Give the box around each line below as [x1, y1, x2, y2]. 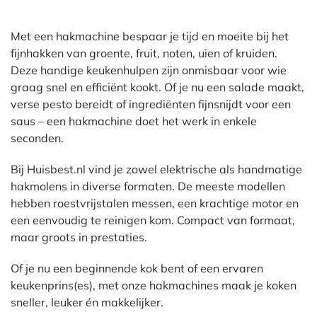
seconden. [11, 131, 64, 145]
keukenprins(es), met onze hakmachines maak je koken [11, 278, 296, 292]
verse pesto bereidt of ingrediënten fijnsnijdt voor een [11, 97, 291, 111]
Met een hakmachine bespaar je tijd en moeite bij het [11, 29, 289, 43]
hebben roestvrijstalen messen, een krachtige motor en [11, 196, 299, 210]
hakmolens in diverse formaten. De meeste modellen [11, 179, 285, 193]
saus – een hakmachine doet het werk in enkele [11, 114, 257, 128]
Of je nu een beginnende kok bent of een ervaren [11, 261, 263, 275]
